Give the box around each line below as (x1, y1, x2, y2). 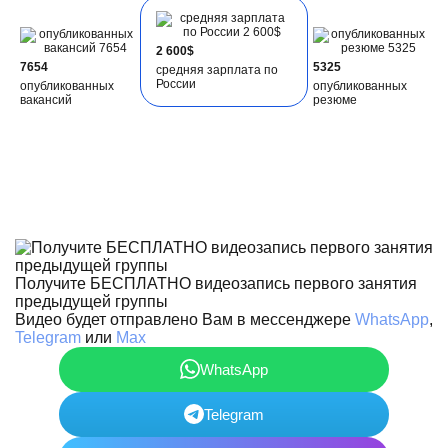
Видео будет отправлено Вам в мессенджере (15, 310, 355, 328)
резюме (312, 92, 357, 107)
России (156, 76, 197, 91)
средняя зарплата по (156, 62, 279, 77)
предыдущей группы (15, 292, 168, 310)
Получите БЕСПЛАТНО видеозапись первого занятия (15, 274, 417, 292)
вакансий (20, 92, 73, 107)
